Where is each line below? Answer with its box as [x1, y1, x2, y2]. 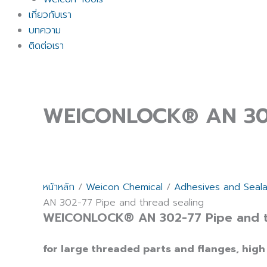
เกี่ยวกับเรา [29, 8, 72, 22]
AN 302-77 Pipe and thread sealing [43, 195, 204, 210]
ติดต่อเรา [29, 39, 64, 53]
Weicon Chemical [86, 180, 163, 195]
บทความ [29, 23, 61, 38]
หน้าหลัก [43, 180, 74, 195]
